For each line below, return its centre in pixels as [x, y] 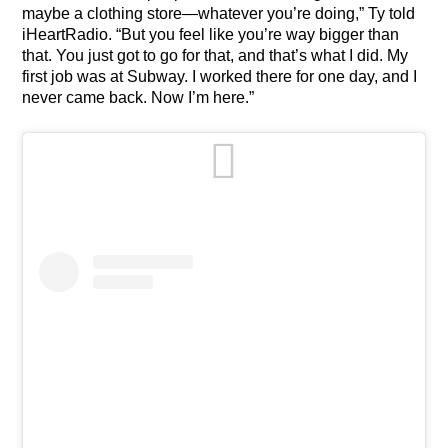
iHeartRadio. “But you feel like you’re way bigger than [211, 35]
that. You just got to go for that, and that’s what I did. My [215, 56]
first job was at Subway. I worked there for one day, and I [220, 77]
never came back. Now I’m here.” [138, 98]
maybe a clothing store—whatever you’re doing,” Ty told [219, 14]
